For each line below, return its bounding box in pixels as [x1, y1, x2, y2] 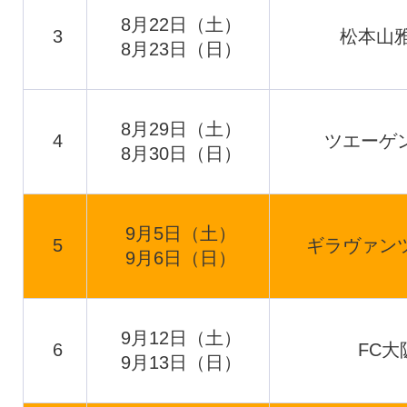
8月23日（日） [121, 39, 242, 59]
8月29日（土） [121, 119, 242, 139]
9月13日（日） [121, 352, 242, 372]
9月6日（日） [125, 248, 237, 268]
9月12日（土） [121, 328, 242, 348]
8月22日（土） [121, 15, 242, 35]
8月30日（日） [121, 144, 242, 164]
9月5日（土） [125, 223, 237, 243]
